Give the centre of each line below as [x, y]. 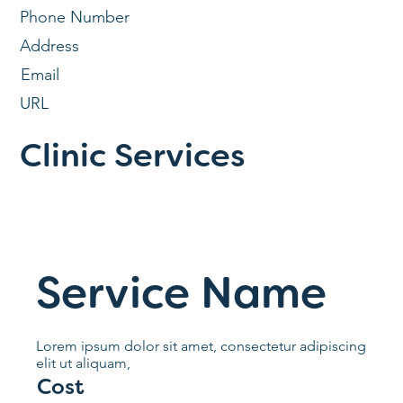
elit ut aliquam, [84, 363]
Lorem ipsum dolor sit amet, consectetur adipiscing [201, 345]
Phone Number [75, 17]
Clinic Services [133, 158]
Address [50, 46]
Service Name [182, 297]
